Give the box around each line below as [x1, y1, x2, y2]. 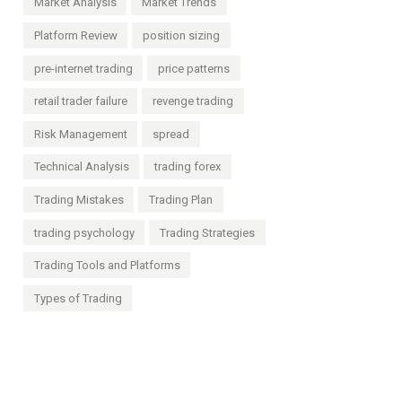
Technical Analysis [33, 160, 129, 174]
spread [153, 127, 190, 141]
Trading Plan [149, 193, 214, 207]
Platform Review [33, 29, 118, 43]
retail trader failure [33, 94, 127, 109]
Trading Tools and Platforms [33, 258, 180, 273]
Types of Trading [33, 291, 122, 305]
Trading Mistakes [33, 193, 124, 207]
